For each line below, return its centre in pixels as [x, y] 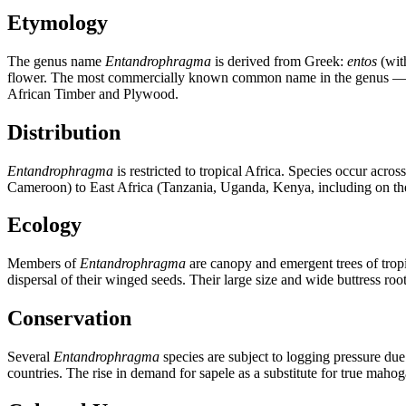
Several [30, 357]
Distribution [64, 132]
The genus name [56, 61]
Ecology [44, 225]
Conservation [69, 319]
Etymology [58, 22]
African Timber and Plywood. [93, 93]
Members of [43, 264]
